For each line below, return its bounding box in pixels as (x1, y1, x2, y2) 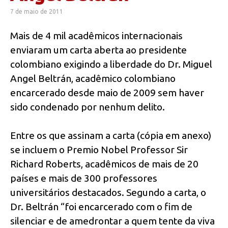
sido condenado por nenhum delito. (10, 101, 165, 112)
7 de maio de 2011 (10, 8, 63, 15)
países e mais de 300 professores (10, 173, 157, 184)
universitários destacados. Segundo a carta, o (10, 187, 206, 198)
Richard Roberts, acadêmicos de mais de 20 (10, 158, 198, 170)
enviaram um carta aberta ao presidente (10, 44, 187, 55)
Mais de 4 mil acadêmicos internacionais (10, 30, 183, 41)
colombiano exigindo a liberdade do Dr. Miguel (10, 58, 212, 70)
